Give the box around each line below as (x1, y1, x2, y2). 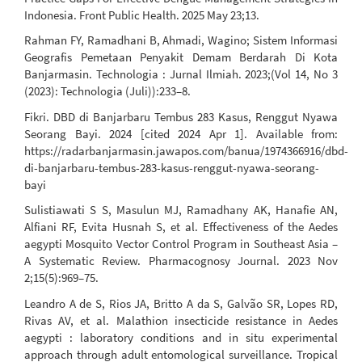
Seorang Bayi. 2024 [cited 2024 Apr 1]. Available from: (24, 125, 338, 141)
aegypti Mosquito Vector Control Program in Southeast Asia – (24, 236, 338, 252)
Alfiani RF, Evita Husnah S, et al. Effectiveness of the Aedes (24, 219, 338, 235)
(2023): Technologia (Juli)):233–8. (24, 83, 191, 99)
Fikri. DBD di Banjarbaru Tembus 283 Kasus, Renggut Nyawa (24, 108, 338, 124)
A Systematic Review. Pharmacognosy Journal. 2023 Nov (24, 253, 338, 269)
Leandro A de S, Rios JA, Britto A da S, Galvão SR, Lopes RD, (24, 295, 338, 311)
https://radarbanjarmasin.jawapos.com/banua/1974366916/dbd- (24, 142, 348, 158)
